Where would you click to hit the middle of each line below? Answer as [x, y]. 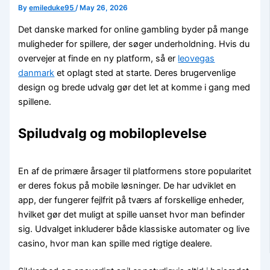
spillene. [35, 102]
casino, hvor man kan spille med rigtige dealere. [115, 243]
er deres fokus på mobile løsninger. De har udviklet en [127, 185]
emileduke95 [52, 8]
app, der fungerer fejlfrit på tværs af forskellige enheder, [131, 200]
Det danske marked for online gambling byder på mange [133, 29]
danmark [36, 73]
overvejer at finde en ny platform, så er [98, 58]
